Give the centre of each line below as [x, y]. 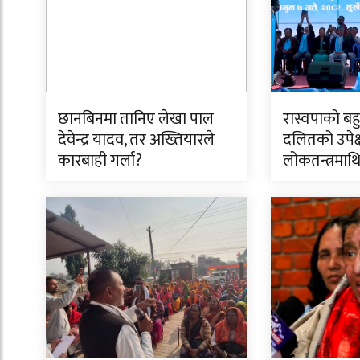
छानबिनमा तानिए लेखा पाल [136, 119]
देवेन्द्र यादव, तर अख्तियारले [136, 140]
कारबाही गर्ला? [100, 161]
